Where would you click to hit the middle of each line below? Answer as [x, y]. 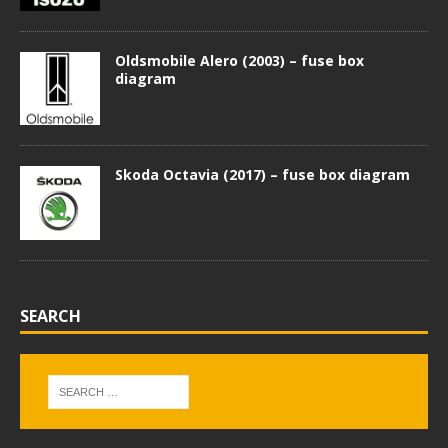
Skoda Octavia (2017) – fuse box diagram [262, 175]
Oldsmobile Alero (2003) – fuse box [239, 60]
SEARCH [50, 316]
